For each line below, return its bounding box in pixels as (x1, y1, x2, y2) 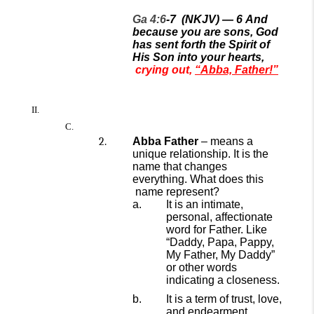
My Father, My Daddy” (166, 249, 275, 261)
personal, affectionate (166, 211, 273, 223)
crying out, (135, 64, 192, 76)
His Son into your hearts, (132, 51, 264, 63)
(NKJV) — (179, 13, 233, 25)
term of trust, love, (195, 293, 282, 305)
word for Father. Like (166, 224, 267, 235)
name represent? (132, 186, 219, 198)
